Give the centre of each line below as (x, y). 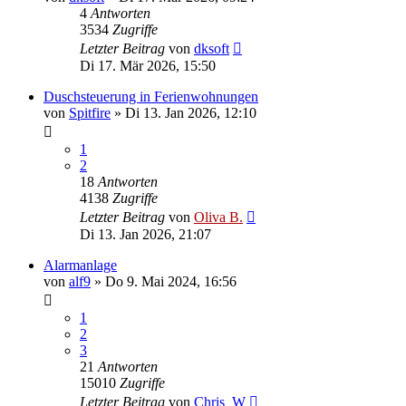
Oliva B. (218, 217)
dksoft (212, 48)
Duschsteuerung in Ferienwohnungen (151, 96)
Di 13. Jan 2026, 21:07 (145, 234)
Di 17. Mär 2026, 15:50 (148, 65)
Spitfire (90, 112)
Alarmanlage (80, 265)
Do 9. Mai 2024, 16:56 (171, 281)
